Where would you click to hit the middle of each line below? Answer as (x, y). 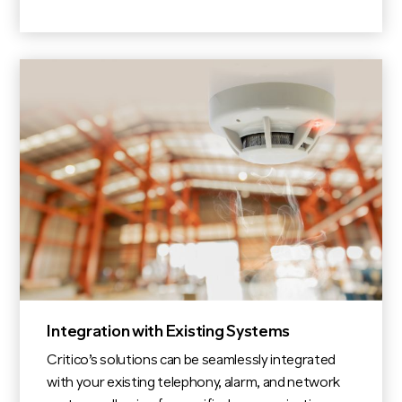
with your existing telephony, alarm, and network (194, 384)
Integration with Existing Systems (169, 333)
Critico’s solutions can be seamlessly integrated (192, 361)
